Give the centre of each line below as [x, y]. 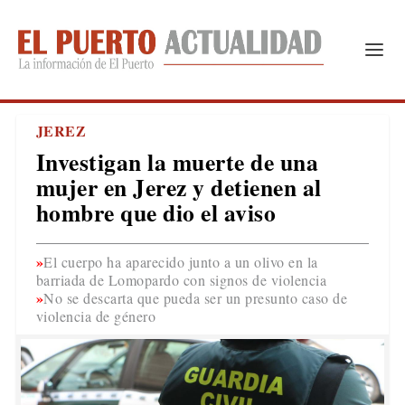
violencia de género [96, 316]
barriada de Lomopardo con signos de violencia [181, 280]
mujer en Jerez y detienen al [179, 187]
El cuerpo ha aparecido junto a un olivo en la [181, 262]
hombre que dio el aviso [156, 212]
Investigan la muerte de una [177, 162]
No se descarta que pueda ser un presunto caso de [196, 298]
